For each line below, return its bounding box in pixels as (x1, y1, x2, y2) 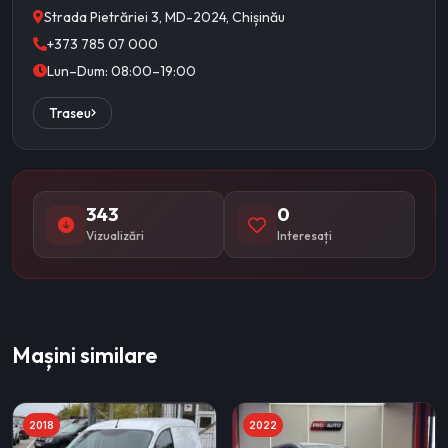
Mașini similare (12, 341, 157, 370)
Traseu (49, 105, 91, 122)
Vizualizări (86, 228, 144, 244)
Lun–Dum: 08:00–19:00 (47, 62, 196, 81)
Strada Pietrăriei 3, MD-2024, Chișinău (44, 8, 285, 27)
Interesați (277, 228, 332, 244)
